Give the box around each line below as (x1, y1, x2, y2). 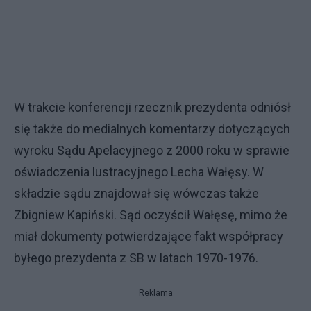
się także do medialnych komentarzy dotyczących (14, 121, 290, 136)
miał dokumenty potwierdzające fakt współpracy (14, 228, 283, 244)
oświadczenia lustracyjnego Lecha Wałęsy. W (14, 164, 264, 179)
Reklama (138, 287, 173, 298)
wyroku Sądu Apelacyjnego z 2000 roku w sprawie (14, 142, 289, 158)
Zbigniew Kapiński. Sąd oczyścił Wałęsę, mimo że (14, 207, 287, 222)
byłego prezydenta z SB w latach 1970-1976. (14, 250, 261, 265)
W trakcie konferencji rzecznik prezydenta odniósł (14, 99, 291, 115)
